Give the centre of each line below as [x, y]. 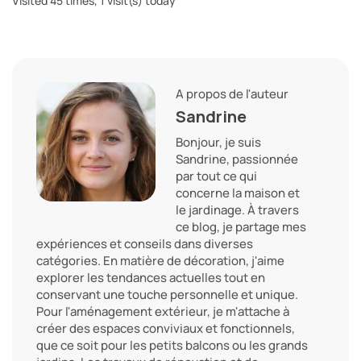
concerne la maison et [238, 193]
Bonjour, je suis [218, 142]
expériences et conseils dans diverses [145, 243]
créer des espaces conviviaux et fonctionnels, [166, 328]
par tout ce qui [216, 176]
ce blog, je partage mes [241, 226]
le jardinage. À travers [237, 210]
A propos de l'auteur [232, 93]
